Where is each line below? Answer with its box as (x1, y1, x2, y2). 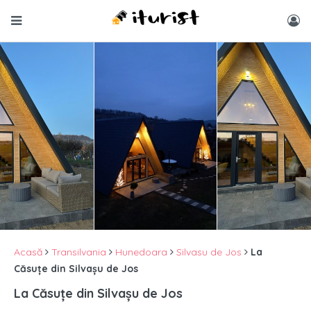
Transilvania (51, 246, 106, 258)
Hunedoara (115, 246, 167, 258)
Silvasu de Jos (176, 246, 242, 258)
